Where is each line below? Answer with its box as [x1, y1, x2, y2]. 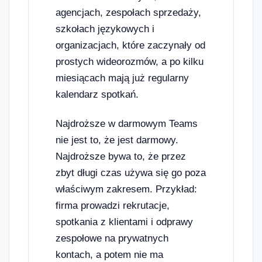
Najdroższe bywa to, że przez [56, 150, 186, 162]
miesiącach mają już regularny [56, 73, 189, 84]
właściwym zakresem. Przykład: [56, 183, 197, 195]
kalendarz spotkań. [56, 89, 139, 101]
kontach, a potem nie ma [56, 249, 163, 260]
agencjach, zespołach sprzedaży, [56, 7, 201, 19]
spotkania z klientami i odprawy [56, 216, 193, 227]
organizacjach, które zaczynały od [56, 40, 205, 51]
